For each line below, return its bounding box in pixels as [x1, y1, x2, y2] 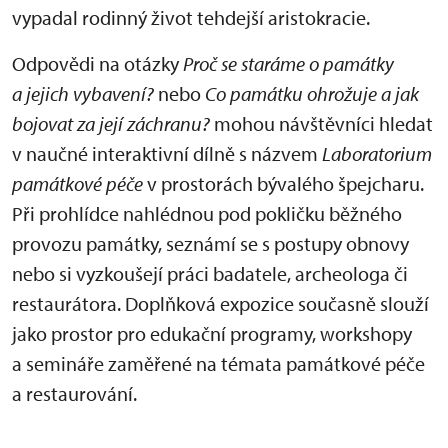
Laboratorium [322, 140, 432, 166]
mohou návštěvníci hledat [210, 110, 433, 136]
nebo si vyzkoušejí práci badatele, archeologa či [12, 260, 408, 286]
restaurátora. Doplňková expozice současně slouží [12, 290, 429, 316]
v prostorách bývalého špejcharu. [143, 170, 424, 196]
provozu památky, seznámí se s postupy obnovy [12, 230, 409, 256]
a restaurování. [12, 380, 137, 406]
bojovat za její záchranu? [12, 110, 210, 136]
